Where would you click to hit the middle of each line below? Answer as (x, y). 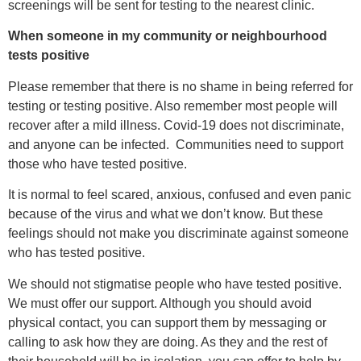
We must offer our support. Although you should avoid (160, 303)
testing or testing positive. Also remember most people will (173, 106)
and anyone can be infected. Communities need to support (176, 144)
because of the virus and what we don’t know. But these (166, 214)
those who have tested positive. (98, 164)
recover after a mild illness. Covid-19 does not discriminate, (176, 125)
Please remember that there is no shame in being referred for (180, 86)
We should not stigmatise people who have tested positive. (175, 284)
